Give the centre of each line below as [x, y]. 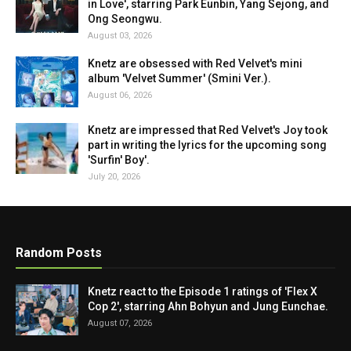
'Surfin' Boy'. [119, 160]
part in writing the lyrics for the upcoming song [207, 145]
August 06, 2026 [120, 95]
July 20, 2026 [114, 177]
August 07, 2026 [120, 323]
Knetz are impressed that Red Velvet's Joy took [208, 130]
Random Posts [59, 253]
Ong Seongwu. [125, 19]
